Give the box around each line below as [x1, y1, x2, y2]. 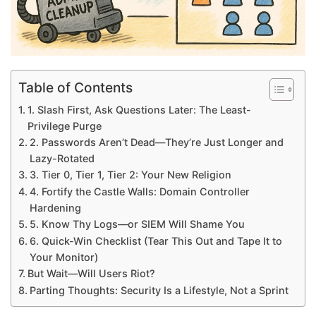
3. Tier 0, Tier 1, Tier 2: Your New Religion [29, 168, 231, 181]
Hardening [29, 201, 81, 214]
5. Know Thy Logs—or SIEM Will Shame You [29, 217, 245, 230]
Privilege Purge [27, 119, 102, 132]
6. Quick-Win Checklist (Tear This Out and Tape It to [29, 234, 282, 247]
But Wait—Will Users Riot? [27, 267, 155, 279]
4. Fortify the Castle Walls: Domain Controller [29, 185, 250, 197]
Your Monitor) [29, 250, 98, 263]
